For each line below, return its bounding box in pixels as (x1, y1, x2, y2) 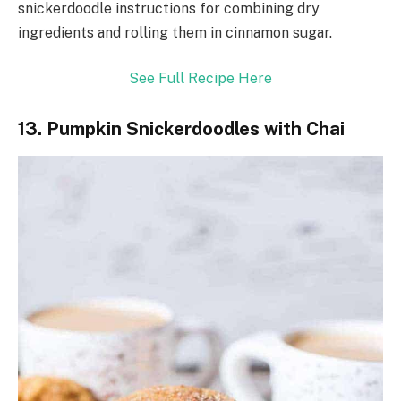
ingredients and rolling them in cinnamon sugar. (18, 23, 332, 41)
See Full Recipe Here (129, 70, 272, 88)
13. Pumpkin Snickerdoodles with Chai (18, 118, 345, 141)
